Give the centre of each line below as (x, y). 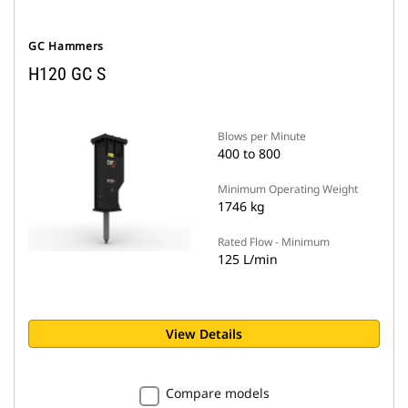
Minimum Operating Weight (288, 189)
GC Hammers (66, 46)
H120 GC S (67, 74)
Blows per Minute (262, 136)
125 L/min (248, 259)
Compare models (217, 393)
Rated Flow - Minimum (274, 242)
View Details (204, 334)
